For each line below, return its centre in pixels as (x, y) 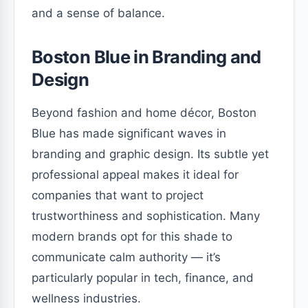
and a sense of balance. (98, 13)
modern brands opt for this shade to (132, 236)
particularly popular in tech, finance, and (143, 277)
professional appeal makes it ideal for (135, 174)
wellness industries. (86, 298)
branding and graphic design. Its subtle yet (150, 154)
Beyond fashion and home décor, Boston (144, 112)
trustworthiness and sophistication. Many (146, 216)
